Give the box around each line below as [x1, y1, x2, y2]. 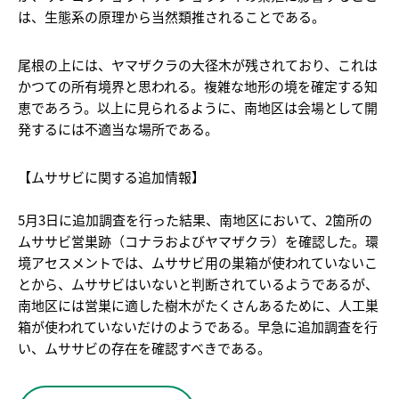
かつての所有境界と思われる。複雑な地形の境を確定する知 [18, 76, 378, 95]
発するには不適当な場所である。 [18, 118, 218, 138]
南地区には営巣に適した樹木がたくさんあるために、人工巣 [18, 295, 379, 314]
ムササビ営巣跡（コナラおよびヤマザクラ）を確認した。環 [18, 231, 379, 250]
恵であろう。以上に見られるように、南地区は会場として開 [18, 97, 378, 117]
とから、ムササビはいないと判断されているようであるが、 [18, 273, 379, 293]
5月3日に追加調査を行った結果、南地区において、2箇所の [18, 209, 372, 229]
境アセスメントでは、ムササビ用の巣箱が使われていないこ [18, 252, 378, 272]
